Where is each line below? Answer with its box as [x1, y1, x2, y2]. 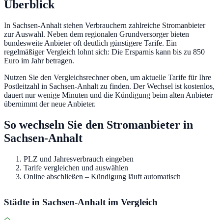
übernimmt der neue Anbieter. [4, 99, 96, 108]
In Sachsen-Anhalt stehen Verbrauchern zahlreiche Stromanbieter [4, 21, 205, 29]
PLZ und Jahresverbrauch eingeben [24, 154, 134, 163]
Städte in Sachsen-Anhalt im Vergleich [4, 196, 158, 207]
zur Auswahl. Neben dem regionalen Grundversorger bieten [4, 29, 189, 38]
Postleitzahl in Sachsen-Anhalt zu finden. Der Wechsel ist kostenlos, [4, 82, 215, 90]
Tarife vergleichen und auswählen [24, 163, 128, 172]
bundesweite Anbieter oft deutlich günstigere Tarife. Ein [4, 38, 177, 47]
